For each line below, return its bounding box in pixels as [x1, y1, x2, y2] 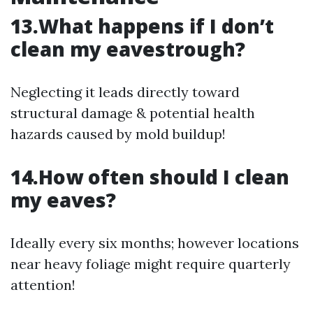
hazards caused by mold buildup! [10, 125, 226, 143]
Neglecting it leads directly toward [10, 83, 240, 101]
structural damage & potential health [10, 104, 255, 122]
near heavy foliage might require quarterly [10, 255, 291, 272]
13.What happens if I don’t [10, 13, 274, 39]
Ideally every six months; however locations [10, 234, 299, 252]
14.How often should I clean [10, 163, 289, 190]
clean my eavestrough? [10, 36, 245, 62]
